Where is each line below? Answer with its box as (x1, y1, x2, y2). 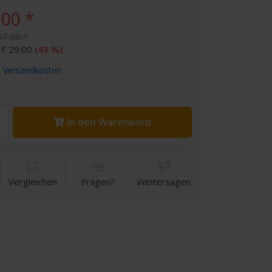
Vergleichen (8, 175, 58, 188)
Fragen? (81, 175, 115, 188)
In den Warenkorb (66, 115, 151, 129)
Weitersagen (137, 175, 191, 188)
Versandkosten (2, 64, 61, 76)
